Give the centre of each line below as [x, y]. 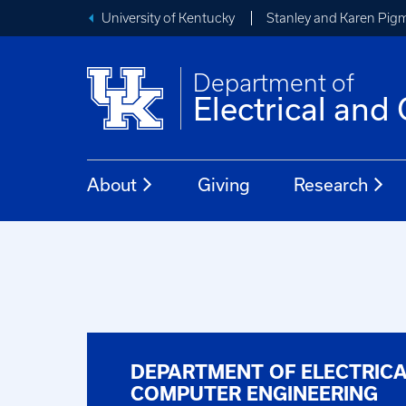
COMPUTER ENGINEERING [254, 393]
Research [331, 184]
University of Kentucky [168, 18]
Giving [224, 184]
